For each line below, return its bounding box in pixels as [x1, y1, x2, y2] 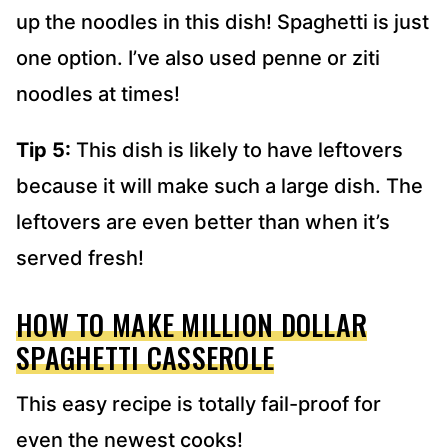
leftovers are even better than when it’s [16, 210, 390, 235]
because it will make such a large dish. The [16, 174, 423, 199]
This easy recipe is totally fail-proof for [16, 392, 381, 417]
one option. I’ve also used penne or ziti [16, 46, 380, 71]
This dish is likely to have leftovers [71, 138, 403, 163]
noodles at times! [16, 82, 180, 107]
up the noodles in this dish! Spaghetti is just [16, 10, 429, 35]
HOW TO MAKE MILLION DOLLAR [16, 304, 368, 346]
